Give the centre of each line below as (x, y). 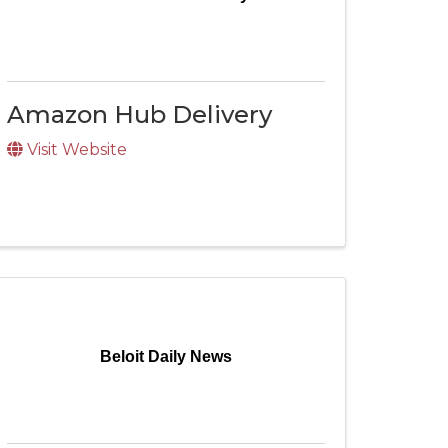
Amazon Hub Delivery (139, 114)
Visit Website (77, 150)
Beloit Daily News (166, 357)
